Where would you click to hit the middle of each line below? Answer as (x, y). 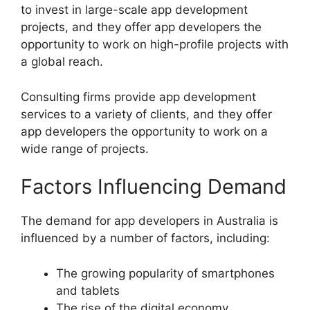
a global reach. (62, 62)
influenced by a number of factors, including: (145, 238)
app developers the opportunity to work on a (144, 131)
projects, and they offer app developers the (141, 27)
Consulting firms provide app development (138, 97)
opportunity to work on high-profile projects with (155, 45)
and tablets (88, 290)
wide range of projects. (85, 148)
